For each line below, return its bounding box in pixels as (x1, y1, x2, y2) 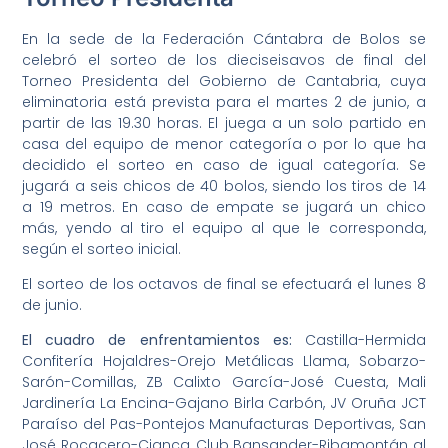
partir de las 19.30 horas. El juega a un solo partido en (22, 112, 426, 133)
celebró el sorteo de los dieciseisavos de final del (22, 49, 426, 70)
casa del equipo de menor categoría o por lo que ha (22, 133, 426, 154)
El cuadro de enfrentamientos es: (22, 330, 292, 351)
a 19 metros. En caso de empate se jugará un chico (22, 196, 426, 217)
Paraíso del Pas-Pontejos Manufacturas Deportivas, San (22, 414, 426, 435)
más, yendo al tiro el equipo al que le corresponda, (22, 217, 426, 238)
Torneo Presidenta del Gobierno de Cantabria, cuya (22, 70, 426, 91)
